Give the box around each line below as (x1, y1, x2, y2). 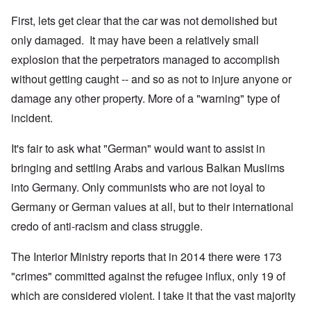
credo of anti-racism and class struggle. (11, 218, 205, 235)
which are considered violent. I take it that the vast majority (11, 287, 296, 304)
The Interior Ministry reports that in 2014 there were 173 (11, 249, 282, 265)
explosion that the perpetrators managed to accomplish (11, 51, 280, 68)
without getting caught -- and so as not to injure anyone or (11, 71, 292, 87)
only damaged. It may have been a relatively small (11, 32, 259, 49)
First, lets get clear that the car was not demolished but (11, 12, 277, 29)
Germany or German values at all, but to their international (11, 199, 294, 215)
